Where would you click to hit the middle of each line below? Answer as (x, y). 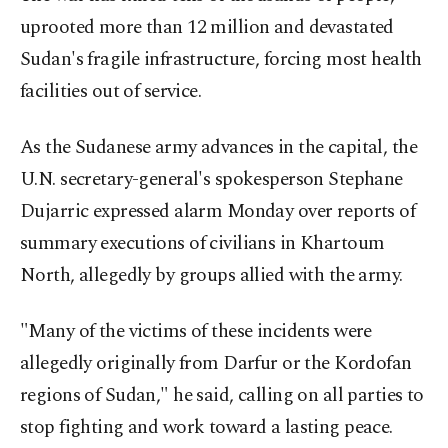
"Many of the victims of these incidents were (196, 332)
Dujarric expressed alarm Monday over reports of (218, 212)
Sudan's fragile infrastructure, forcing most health (221, 60)
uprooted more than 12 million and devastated (207, 28)
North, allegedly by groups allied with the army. (211, 276)
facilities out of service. (111, 92)
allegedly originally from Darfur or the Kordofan (216, 364)
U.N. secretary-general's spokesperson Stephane (211, 180)
